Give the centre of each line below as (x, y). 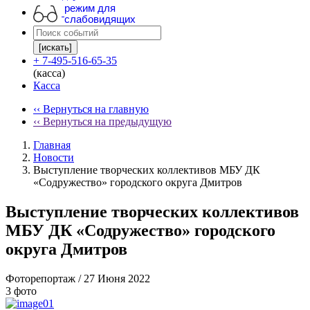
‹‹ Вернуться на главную (91, 109)
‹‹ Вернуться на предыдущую (102, 121)
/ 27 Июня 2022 (114, 278)
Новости (54, 157)
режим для (90, 8)
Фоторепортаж (42, 278)
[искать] (55, 47)
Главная (52, 145)
